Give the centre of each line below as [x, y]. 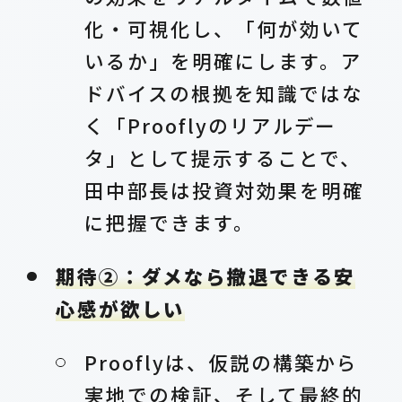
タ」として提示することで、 [223, 157]
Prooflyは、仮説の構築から [222, 362]
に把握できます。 [170, 222]
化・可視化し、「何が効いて [224, 28]
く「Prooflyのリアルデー [211, 125]
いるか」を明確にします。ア [223, 60]
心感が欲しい [120, 308]
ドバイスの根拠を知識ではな [224, 92]
